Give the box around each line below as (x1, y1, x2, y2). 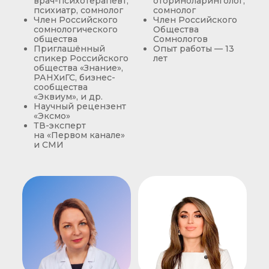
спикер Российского (33, 53, 128, 64)
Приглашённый (33, 43, 105, 54)
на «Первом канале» (33, 130, 125, 141)
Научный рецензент (33, 101, 126, 112)
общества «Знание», (33, 62, 123, 73)
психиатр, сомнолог (33, 5, 123, 16)
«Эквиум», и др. (33, 91, 103, 102)
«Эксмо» (33, 110, 70, 121)
